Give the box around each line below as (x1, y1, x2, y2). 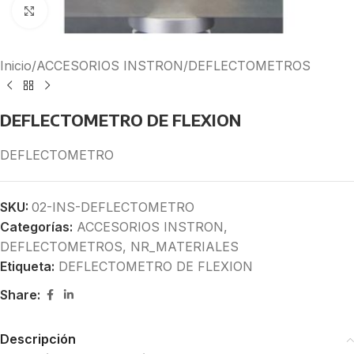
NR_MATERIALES (130, 239, 239, 254)
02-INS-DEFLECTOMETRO (32, 199, 194, 215)
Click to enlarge (47, 3, 137, 17)
